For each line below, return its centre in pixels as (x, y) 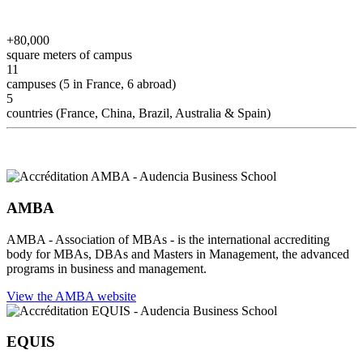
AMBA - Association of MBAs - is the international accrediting (168, 239)
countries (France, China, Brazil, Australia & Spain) (139, 113)
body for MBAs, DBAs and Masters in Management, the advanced (178, 254)
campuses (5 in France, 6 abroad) (91, 84)
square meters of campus (69, 55)
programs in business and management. (107, 268)
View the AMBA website (71, 296)
